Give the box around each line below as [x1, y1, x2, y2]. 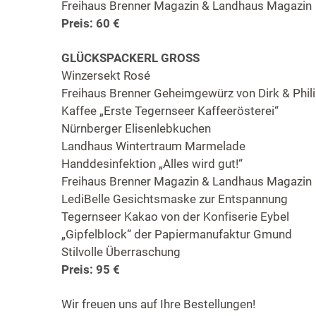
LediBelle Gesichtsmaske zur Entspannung [61, 192, 288, 207]
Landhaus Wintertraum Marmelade [61, 139, 245, 154]
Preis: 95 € [61, 262, 120, 277]
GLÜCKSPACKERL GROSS [61, 51, 200, 66]
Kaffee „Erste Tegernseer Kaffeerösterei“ [61, 104, 279, 119]
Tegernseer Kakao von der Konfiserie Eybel [61, 209, 289, 224]
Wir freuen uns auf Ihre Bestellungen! [61, 297, 255, 312]
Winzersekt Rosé [61, 68, 150, 83]
